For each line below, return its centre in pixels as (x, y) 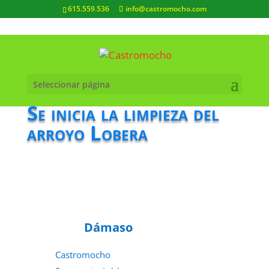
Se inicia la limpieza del (123, 113)
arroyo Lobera (87, 133)
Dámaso (108, 227)
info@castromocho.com (166, 9)
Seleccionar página (71, 84)
